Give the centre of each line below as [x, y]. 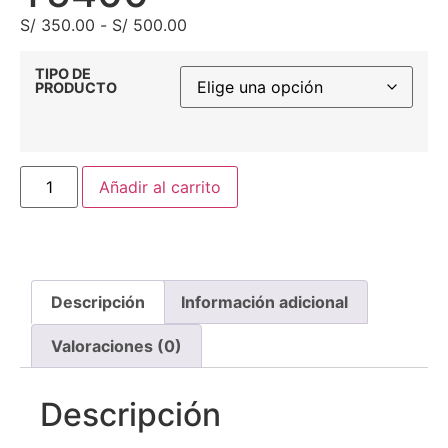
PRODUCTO [76, 88]
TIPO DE [63, 74]
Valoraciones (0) [117, 345]
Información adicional [264, 302]
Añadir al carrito [160, 187]
